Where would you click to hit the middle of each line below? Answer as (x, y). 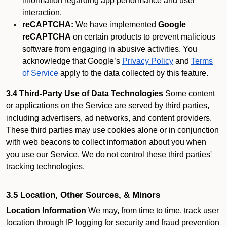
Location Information (46, 211)
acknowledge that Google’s (71, 61)
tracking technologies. (45, 166)
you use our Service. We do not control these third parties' (109, 154)
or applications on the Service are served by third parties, (108, 106)
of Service (40, 73)
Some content (189, 93)
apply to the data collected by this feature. (133, 73)
